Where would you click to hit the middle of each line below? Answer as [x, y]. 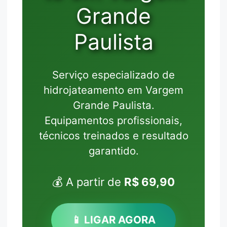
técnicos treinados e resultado [113, 136]
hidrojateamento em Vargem [113, 90]
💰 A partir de [88, 182]
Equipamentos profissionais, [113, 121]
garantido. [113, 151]
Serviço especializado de [113, 75]
